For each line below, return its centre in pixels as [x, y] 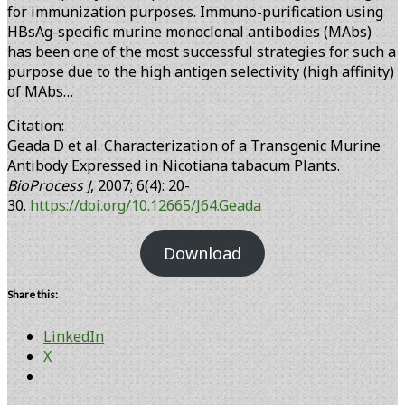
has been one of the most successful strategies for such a [202, 52]
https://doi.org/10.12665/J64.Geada [146, 206]
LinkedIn [74, 337]
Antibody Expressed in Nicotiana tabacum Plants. [174, 166]
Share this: [33, 295]
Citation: [36, 126]
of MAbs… [40, 92]
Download [202, 254]
